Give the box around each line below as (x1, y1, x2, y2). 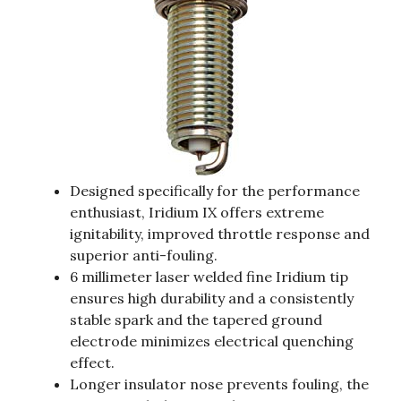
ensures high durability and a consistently (70, 289, 354, 308)
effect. (70, 354, 115, 372)
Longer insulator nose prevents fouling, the (70, 375, 369, 394)
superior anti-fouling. (70, 246, 218, 265)
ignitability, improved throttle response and (70, 225, 370, 243)
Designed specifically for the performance (70, 182, 360, 200)
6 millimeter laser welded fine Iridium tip (70, 268, 348, 286)
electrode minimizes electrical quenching (70, 332, 354, 351)
